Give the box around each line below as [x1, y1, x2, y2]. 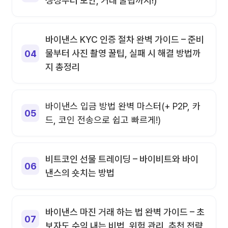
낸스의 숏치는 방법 [45, 167, 115, 179]
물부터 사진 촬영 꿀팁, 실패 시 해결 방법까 [45, 48, 201, 59]
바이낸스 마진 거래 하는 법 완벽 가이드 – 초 [45, 207, 205, 218]
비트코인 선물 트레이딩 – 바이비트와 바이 [45, 154, 198, 165]
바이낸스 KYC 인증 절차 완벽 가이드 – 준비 [45, 34, 204, 45]
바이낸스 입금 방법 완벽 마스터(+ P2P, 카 [45, 101, 201, 112]
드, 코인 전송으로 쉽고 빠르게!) [45, 115, 161, 126]
